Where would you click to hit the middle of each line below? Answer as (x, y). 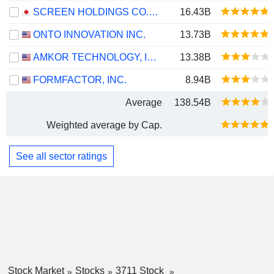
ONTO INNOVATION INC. (89, 35)
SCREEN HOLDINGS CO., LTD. (154, 12)
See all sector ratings (61, 156)
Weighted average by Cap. (104, 125)
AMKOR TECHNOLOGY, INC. (152, 57)
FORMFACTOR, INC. (80, 80)
